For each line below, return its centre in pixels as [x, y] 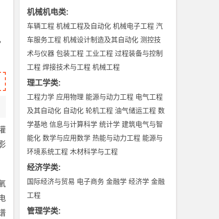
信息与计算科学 [74, 124]
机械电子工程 [134, 26]
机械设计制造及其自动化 [101, 40]
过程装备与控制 [139, 53]
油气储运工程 [136, 110]
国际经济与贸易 [51, 181]
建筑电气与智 [142, 124]
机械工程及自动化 [84, 26]
